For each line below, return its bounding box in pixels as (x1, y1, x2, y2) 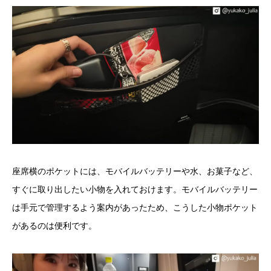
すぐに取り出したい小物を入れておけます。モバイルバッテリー (12, 184, 258, 195)
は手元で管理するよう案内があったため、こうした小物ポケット (12, 203, 258, 213)
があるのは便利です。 (12, 221, 97, 231)
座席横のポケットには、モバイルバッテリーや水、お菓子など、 (12, 166, 258, 177)
